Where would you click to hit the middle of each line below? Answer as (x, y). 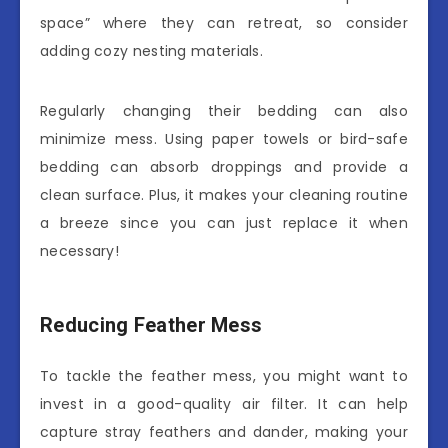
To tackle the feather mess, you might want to (224, 376)
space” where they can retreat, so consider (224, 23)
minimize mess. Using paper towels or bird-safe (224, 139)
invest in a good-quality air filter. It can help (224, 404)
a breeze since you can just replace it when (224, 223)
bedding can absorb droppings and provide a (224, 167)
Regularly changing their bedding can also (224, 111)
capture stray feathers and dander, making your (224, 432)
